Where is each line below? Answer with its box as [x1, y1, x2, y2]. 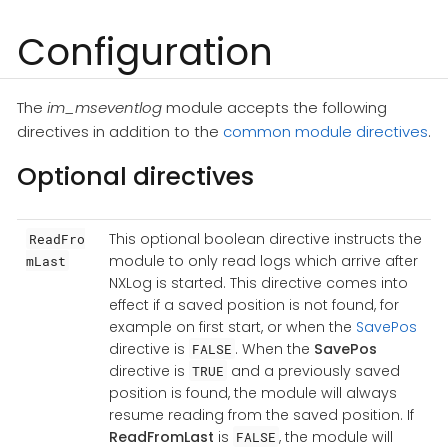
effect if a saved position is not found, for [108, 294, 399, 315]
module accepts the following [162, 97, 387, 119]
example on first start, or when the [108, 316, 356, 337]
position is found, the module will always [108, 382, 397, 403]
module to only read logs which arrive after [108, 250, 418, 271]
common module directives [223, 121, 428, 143]
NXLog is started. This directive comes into [108, 272, 408, 293]
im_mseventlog [47, 97, 162, 119]
